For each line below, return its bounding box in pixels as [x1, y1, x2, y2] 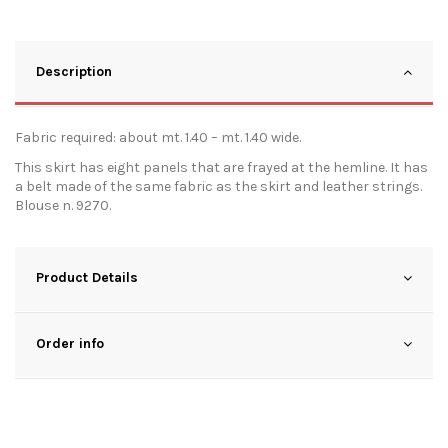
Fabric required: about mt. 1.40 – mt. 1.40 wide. [15, 129, 301, 147]
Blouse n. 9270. [15, 197, 111, 215]
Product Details [36, 269, 138, 287]
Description [36, 63, 112, 81]
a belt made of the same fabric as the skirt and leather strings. [15, 178, 422, 196]
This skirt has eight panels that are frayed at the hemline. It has [15, 159, 428, 177]
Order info [36, 335, 104, 353]
